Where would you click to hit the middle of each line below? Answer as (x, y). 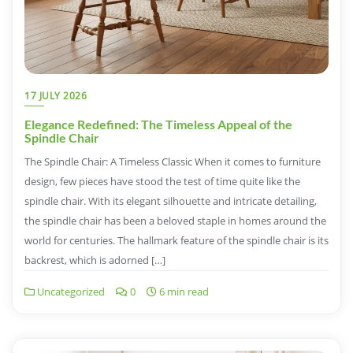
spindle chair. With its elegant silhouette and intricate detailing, (171, 201)
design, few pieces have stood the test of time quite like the (162, 182)
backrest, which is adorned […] (95, 260)
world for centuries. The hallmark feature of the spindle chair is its (176, 241)
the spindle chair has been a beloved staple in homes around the (175, 221)
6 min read (183, 292)
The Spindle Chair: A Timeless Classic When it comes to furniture (173, 162)
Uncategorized (70, 292)
